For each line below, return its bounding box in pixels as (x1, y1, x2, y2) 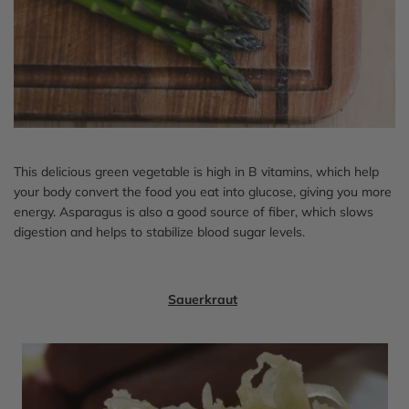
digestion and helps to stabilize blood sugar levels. (14, 223, 305, 240)
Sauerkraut (168, 290, 237, 308)
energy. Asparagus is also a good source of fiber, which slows (14, 203, 373, 220)
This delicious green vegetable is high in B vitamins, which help (14, 163, 379, 180)
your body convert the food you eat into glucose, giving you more (14, 183, 392, 200)
